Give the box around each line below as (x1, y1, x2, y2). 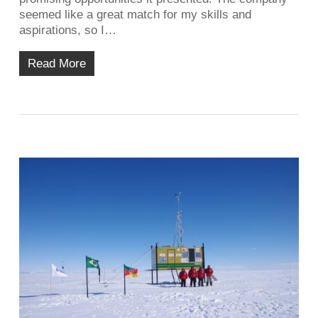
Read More (27, 56, 86, 70)
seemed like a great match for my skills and (18, 7, 251, 21)
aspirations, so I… (18, 23, 116, 37)
